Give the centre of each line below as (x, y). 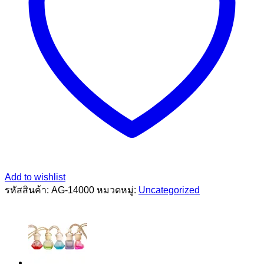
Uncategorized (169, 190)
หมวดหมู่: (118, 190)
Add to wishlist (35, 177)
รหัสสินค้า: (28, 190)
